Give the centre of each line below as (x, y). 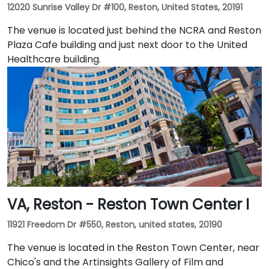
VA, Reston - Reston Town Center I (128, 204)
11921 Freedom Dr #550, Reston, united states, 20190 (115, 224)
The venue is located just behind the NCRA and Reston (134, 30)
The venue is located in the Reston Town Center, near (133, 247)
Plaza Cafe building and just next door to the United (127, 44)
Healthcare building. (54, 59)
